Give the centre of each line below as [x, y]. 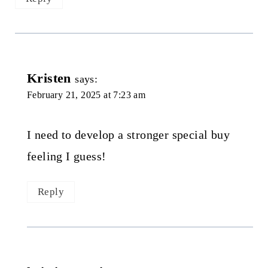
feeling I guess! [66, 156]
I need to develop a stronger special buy [128, 135]
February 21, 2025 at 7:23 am [86, 95]
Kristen [49, 78]
